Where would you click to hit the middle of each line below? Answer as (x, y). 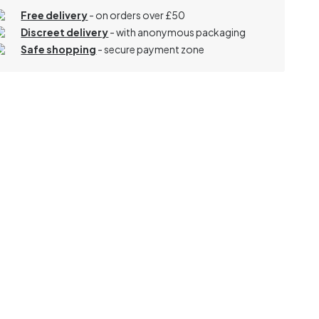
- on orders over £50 (137, 15)
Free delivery (54, 15)
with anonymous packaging (181, 32)
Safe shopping (59, 49)
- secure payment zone (151, 49)
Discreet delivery (65, 32)
